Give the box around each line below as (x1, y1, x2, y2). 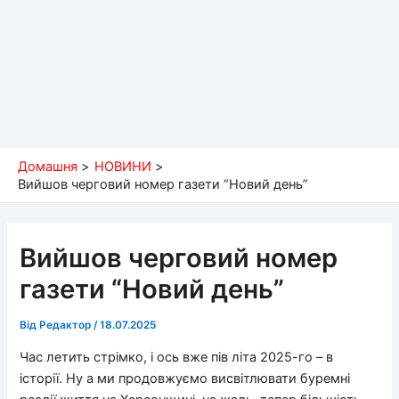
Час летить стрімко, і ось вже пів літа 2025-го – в (20, 348, 334, 365)
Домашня (18, 159, 77, 175)
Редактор (39, 319, 94, 331)
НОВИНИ (94, 159, 151, 175)
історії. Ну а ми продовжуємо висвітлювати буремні (20, 370, 351, 387)
